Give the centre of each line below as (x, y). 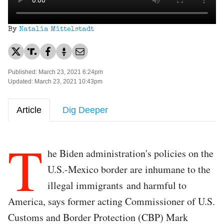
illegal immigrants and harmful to (117, 185)
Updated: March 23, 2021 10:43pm (55, 81)
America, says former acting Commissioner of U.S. (111, 201)
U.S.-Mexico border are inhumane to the (129, 169)
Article (29, 110)
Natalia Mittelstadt (56, 29)
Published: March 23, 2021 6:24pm (55, 72)
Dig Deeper (85, 110)
